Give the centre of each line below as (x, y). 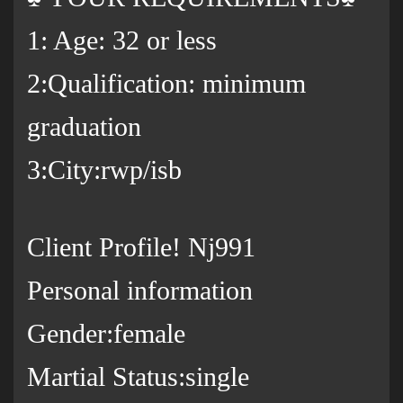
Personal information (140, 291)
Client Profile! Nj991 (141, 247)
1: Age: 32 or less (122, 40)
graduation (84, 127)
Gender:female (106, 334)
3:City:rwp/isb (104, 170)
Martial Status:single (138, 377)
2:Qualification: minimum (166, 84)
